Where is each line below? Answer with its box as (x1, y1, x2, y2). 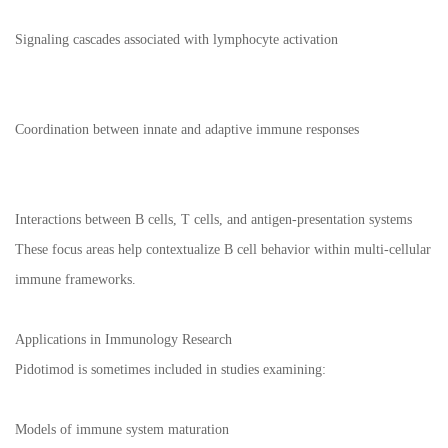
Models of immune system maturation (15, 422, 229, 438)
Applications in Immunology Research (15, 332, 232, 348)
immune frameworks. (15, 272, 136, 288)
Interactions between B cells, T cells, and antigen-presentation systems (15, 212, 412, 228)
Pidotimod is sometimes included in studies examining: (15, 362, 326, 378)
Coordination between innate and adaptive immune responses (15, 122, 359, 138)
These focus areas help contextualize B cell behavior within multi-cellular (15, 242, 431, 258)
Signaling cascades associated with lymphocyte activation (15, 32, 338, 48)
